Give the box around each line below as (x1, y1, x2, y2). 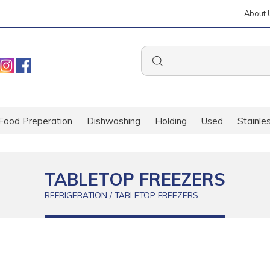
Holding (155, 115, 187, 127)
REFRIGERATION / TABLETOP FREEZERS (45, 190, 198, 200)
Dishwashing (87, 115, 140, 127)
